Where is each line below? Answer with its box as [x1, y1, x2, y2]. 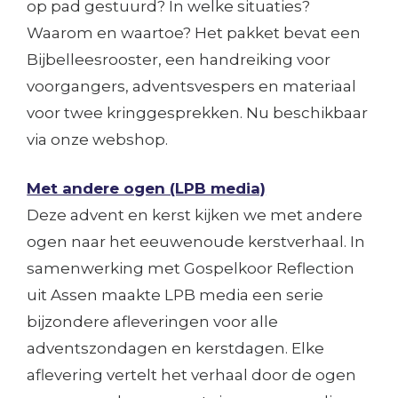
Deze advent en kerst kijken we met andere [27, 206, 363, 224]
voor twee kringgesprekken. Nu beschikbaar [27, 104, 369, 122]
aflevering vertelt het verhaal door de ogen [27, 366, 357, 384]
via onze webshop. [27, 131, 169, 148]
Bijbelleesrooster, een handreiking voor [27, 51, 331, 68]
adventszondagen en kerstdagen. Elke [27, 339, 325, 357]
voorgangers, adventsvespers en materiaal [27, 77, 357, 95]
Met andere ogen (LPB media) [27, 179, 267, 197]
